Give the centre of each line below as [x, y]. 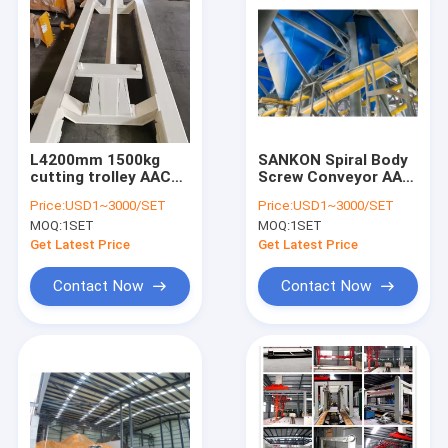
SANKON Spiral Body [333, 159]
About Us [88, 422]
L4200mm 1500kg [94, 159]
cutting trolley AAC [100, 176]
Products [88, 377]
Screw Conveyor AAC [336, 176]
